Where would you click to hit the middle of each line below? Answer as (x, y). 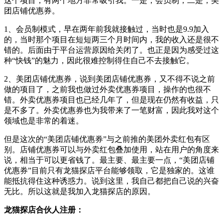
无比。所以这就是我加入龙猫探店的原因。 (80, 191)
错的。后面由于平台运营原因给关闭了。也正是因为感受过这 (111, 50)
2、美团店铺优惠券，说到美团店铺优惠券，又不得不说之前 (110, 79)
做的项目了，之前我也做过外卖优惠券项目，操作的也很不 (108, 89)
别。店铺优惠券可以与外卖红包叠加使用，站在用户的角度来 (111, 149)
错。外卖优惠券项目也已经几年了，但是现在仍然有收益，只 (111, 100)
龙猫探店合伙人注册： (44, 210)
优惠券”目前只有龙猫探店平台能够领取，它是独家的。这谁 (109, 170)
